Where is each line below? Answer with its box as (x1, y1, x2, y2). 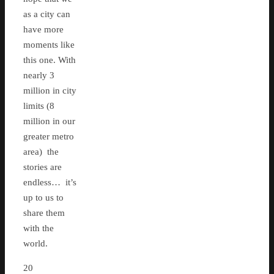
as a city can (23, 9, 70, 20)
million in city (23, 86, 76, 96)
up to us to (23, 193, 64, 203)
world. (23, 239, 48, 249)
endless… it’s (23, 177, 76, 188)
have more (23, 24, 64, 35)
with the (23, 223, 54, 234)
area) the (23, 147, 59, 157)
